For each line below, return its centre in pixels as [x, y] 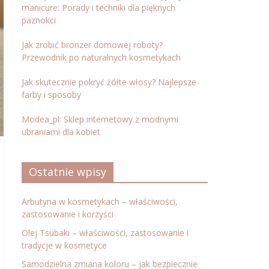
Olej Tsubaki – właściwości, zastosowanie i [105, 233]
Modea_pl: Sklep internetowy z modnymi [100, 119]
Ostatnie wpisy [68, 172]
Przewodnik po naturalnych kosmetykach [101, 57]
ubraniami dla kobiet [61, 132]
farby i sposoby [51, 95]
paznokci [39, 20]
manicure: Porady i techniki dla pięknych [98, 8]
